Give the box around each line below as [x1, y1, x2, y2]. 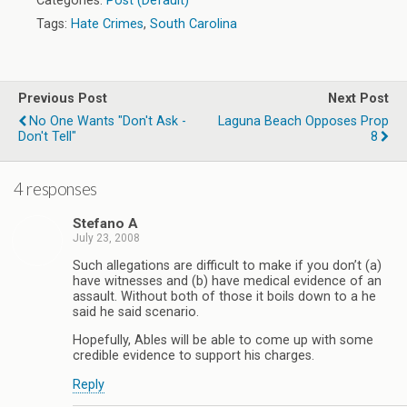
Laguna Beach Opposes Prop [218, 114, 389, 129]
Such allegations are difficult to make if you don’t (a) [73, 257, 382, 273]
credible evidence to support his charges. [73, 348, 314, 364]
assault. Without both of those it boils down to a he [73, 288, 376, 304]
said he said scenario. [73, 303, 199, 320]
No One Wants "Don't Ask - [29, 114, 186, 129]
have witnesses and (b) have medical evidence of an [73, 273, 382, 289]
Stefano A [73, 215, 138, 233]
